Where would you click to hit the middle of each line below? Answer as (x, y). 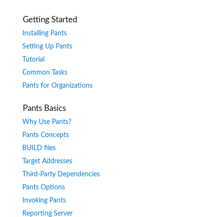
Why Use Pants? (47, 122)
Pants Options (44, 188)
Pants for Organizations (57, 86)
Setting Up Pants (47, 47)
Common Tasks (45, 73)
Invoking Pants (44, 201)
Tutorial (33, 60)
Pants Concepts (46, 135)
